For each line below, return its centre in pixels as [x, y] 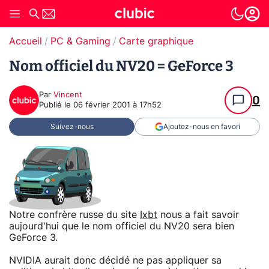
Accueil [26, 41]
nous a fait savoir [198, 215]
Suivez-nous [72, 127]
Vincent [68, 95]
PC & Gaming [80, 41]
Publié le [56, 105]
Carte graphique [156, 41]
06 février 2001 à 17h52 [117, 105]
